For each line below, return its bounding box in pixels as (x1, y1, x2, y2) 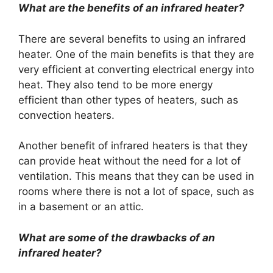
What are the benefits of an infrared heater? (18, 2, 244, 15)
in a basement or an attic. (18, 200, 144, 213)
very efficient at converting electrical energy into (18, 63, 254, 76)
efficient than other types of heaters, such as (18, 93, 238, 106)
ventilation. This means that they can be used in (18, 170, 254, 183)
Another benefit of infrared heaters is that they (18, 140, 247, 152)
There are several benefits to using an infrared (18, 32, 246, 45)
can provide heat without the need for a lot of (18, 155, 241, 168)
